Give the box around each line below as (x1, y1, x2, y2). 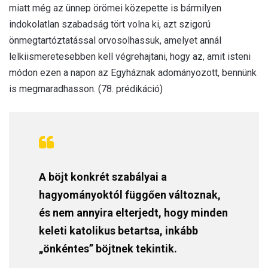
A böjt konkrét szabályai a (39, 170, 167, 183)
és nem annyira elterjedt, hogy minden (39, 206, 228, 219)
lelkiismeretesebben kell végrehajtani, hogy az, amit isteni (9, 50, 251, 62)
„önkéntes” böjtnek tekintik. (39, 242, 177, 255)
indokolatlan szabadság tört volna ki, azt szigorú (9, 18, 211, 30)
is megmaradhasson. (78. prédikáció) (9, 83, 163, 95)
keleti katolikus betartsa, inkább (39, 224, 198, 237)
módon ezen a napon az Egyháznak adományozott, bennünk (9, 66, 257, 78)
